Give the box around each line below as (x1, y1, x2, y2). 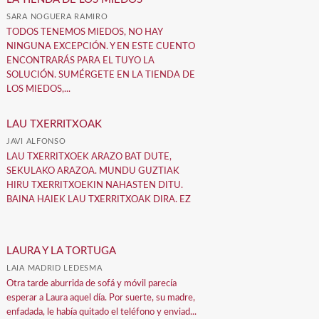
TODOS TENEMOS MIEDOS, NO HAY (6, 27, 163, 37)
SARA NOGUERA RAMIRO (6, 12, 108, 21)
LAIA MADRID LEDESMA (6, 263, 103, 272)
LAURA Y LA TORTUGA (6, 245, 117, 256)
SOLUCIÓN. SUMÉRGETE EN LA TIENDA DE (6, 70, 196, 80)
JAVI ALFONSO (6, 137, 66, 146)
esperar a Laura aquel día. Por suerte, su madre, (6, 293, 196, 303)
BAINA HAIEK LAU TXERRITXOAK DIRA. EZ (6, 195, 192, 205)
